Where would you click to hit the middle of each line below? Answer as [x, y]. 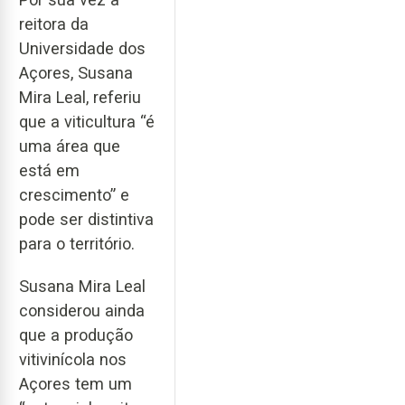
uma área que [70, 146]
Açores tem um [75, 383]
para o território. [77, 243]
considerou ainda [82, 310]
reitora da [54, 24]
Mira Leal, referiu [80, 97]
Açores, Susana [76, 72]
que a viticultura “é [87, 121]
